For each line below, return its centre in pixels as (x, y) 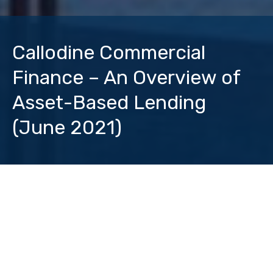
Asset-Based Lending (109, 102)
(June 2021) (67, 127)
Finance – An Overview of (126, 77)
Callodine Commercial (109, 52)
